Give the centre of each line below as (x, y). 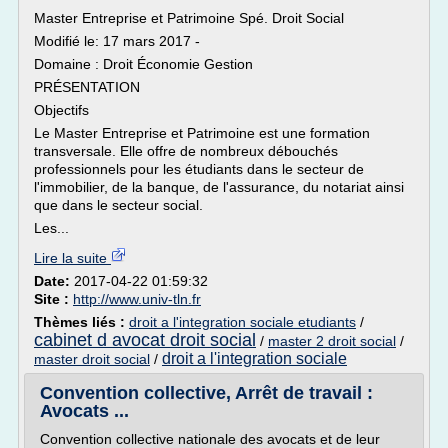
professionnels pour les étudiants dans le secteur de (199, 169)
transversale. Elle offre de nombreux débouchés (186, 151)
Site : (53, 299)
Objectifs (61, 110)
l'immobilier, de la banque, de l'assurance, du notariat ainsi (219, 187)
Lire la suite (72, 258)
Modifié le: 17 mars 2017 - (117, 41)
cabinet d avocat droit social (145, 340)
